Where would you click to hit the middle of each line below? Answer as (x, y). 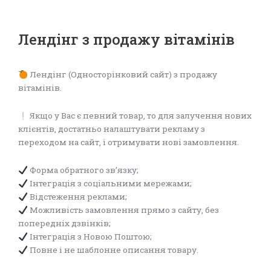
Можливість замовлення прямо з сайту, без (123, 210)
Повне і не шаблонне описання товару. (113, 250)
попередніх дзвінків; (64, 224)
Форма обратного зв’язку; (83, 170)
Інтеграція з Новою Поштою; (90, 237)
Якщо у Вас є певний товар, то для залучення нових (139, 116)
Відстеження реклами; (77, 197)
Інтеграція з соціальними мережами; (109, 184)
